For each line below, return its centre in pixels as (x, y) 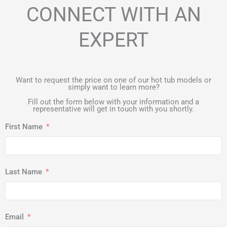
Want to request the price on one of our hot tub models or (113, 80)
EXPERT (113, 40)
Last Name (24, 172)
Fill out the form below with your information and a (113, 102)
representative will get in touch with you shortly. (113, 109)
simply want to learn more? (113, 87)
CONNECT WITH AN (113, 15)
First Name (24, 126)
